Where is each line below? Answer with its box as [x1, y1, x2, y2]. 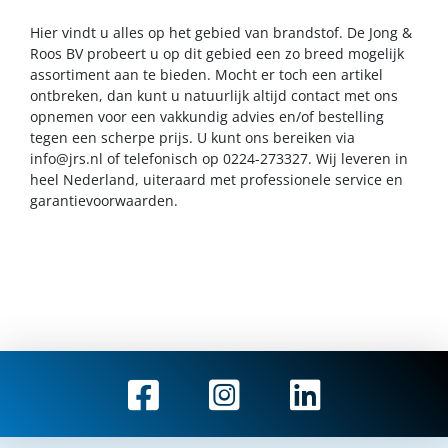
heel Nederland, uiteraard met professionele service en [30, 170, 403, 189]
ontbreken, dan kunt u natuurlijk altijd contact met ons [30, 86, 398, 105]
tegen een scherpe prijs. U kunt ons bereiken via [30, 128, 355, 147]
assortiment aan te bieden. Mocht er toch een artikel [30, 65, 383, 84]
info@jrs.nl [30, 149, 103, 168]
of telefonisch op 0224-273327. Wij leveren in [103, 149, 408, 168]
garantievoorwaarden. [30, 191, 178, 210]
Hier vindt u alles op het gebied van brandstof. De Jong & [30, 23, 412, 42]
